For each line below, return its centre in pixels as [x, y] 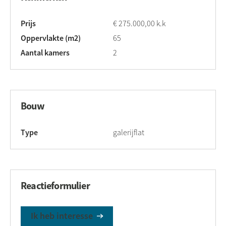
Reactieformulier [55, 185]
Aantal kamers [45, 52]
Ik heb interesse [63, 215]
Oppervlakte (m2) [51, 38]
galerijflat [129, 132]
